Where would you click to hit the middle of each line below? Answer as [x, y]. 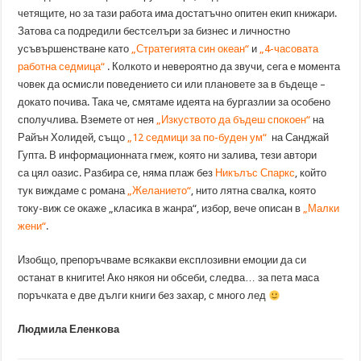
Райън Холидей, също [73, 138]
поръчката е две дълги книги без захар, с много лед [143, 296]
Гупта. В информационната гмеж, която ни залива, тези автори [168, 156]
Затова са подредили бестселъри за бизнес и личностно [154, 31]
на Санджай [299, 138]
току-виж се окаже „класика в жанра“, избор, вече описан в [161, 209]
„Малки [322, 209]
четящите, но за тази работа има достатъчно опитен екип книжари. [178, 14]
